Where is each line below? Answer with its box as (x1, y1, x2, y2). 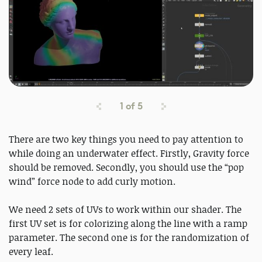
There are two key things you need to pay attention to (9, 133, 243, 146)
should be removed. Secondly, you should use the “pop (9, 161, 244, 174)
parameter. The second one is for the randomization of (9, 231, 249, 244)
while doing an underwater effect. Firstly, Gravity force (9, 147, 249, 160)
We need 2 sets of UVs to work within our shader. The (9, 203, 242, 216)
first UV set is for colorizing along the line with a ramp (9, 217, 247, 230)
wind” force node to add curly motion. (9, 175, 175, 188)
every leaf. (9, 245, 53, 258)
